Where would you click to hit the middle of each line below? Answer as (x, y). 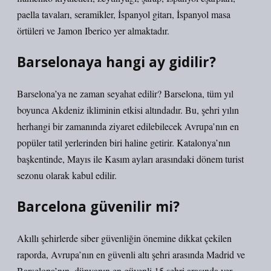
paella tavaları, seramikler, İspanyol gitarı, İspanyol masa (124, 14)
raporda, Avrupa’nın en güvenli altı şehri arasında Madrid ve (131, 254)
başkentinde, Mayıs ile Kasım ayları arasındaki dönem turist (130, 159)
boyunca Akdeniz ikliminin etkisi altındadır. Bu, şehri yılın (128, 110)
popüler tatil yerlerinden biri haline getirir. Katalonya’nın (124, 142)
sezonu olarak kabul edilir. (67, 175)
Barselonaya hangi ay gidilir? (116, 62)
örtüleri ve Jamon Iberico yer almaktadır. (93, 31)
